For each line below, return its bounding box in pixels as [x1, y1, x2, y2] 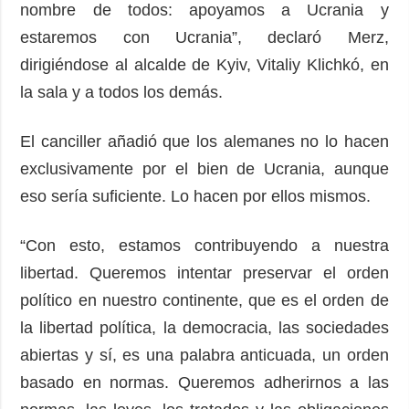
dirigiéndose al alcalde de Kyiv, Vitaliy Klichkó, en [20, 55, 389, 74]
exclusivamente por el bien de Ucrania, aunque [20, 159, 389, 178]
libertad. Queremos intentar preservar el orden [20, 263, 389, 282]
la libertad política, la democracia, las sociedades [20, 318, 389, 337]
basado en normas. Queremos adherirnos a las [20, 372, 389, 392]
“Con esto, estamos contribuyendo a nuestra [20, 236, 389, 255]
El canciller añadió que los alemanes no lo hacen [20, 131, 389, 151]
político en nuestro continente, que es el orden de [20, 290, 389, 309]
